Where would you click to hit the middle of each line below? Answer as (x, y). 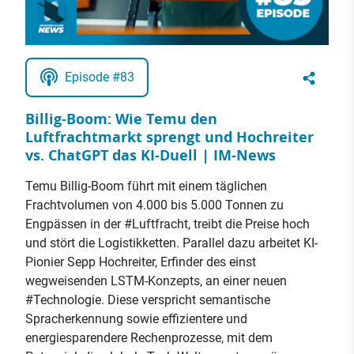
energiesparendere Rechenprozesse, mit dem (149, 338)
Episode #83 (100, 77)
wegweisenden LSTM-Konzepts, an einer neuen (156, 281)
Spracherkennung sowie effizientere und (136, 319)
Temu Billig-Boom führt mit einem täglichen (146, 186)
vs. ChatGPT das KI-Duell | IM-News (151, 156)
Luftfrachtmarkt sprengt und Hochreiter (169, 137)
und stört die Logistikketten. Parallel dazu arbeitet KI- (171, 243)
